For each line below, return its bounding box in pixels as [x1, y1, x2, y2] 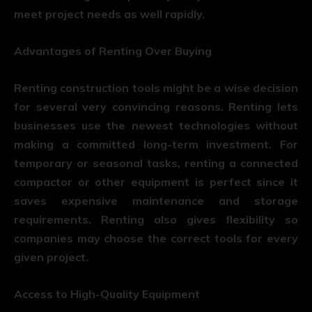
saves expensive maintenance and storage [14, 193, 298, 208]
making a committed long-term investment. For [14, 136, 298, 151]
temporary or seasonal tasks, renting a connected [14, 155, 298, 170]
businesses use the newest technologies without [14, 118, 298, 132]
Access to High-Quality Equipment [14, 286, 200, 301]
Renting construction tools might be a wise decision [14, 80, 298, 95]
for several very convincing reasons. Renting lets [14, 99, 298, 114]
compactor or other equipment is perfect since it [14, 174, 298, 189]
